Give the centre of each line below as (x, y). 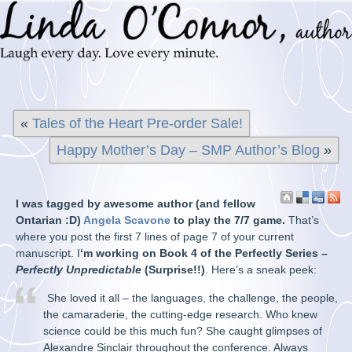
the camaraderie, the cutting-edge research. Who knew (181, 314)
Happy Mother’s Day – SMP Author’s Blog (188, 150)
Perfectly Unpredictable (79, 269)
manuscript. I (48, 253)
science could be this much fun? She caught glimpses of (183, 331)
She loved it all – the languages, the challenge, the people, (193, 298)
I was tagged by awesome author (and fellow (136, 203)
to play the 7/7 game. (228, 220)
